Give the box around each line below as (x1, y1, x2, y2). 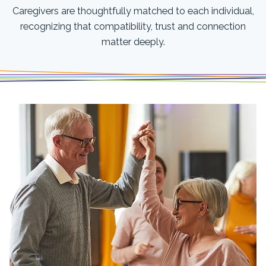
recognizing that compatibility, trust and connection (20, 20, 246, 32)
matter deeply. (101, 36, 165, 47)
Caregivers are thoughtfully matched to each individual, (12, 5, 254, 17)
